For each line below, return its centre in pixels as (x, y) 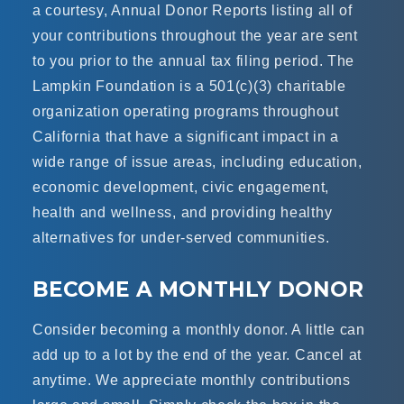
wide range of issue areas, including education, (197, 162)
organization (76, 111)
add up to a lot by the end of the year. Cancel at (197, 355)
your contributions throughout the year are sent (195, 36)
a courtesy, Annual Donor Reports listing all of (192, 10)
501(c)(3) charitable (277, 86)
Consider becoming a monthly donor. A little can (198, 330)
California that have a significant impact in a (186, 137)
